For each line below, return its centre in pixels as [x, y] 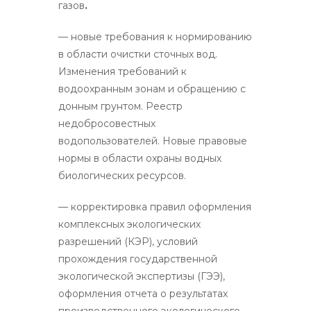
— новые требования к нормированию [155, 36]
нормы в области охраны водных [140, 158]
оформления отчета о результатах [143, 293]
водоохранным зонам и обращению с [152, 89]
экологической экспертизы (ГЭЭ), [142, 276]
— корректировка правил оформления [155, 207]
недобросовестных [107, 123]
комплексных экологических [129, 224]
